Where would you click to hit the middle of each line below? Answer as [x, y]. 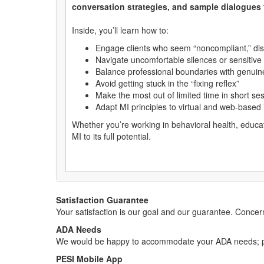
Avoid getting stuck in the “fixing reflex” [167, 83]
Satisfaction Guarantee [102, 200]
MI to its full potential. [111, 136]
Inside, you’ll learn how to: [120, 30]
